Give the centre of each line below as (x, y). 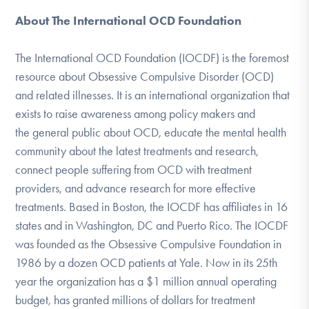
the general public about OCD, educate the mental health (151, 132)
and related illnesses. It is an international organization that (153, 95)
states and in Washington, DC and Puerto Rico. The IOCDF (152, 225)
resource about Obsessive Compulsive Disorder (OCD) (145, 76)
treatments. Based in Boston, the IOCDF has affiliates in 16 (152, 207)
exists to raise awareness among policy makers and (136, 113)
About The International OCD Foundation (129, 20)
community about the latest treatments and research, (137, 151)
